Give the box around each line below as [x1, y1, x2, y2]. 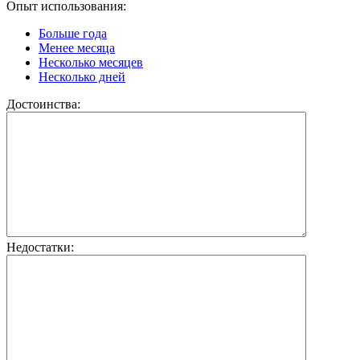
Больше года [39, 27, 107, 41]
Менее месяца [39, 41, 115, 55]
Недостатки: [6, 240, 74, 255]
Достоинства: [6, 97, 80, 112]
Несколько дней [39, 70, 125, 84]
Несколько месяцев [39, 55, 143, 70]
